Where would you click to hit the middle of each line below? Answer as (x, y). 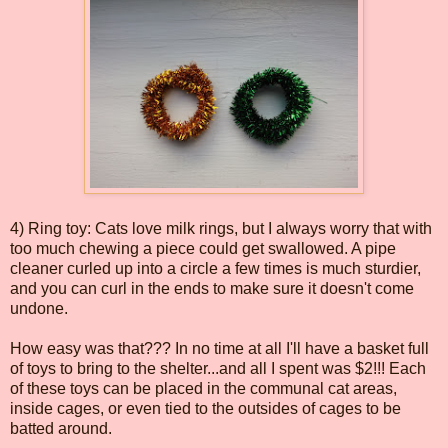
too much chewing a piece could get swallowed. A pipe (203, 248)
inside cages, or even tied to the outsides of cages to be (205, 408)
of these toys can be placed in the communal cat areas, (203, 388)
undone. (39, 308)
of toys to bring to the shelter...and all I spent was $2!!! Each (218, 368)
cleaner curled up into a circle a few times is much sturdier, (215, 268)
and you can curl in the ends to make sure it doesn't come (212, 288)
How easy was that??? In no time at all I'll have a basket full (219, 348)
